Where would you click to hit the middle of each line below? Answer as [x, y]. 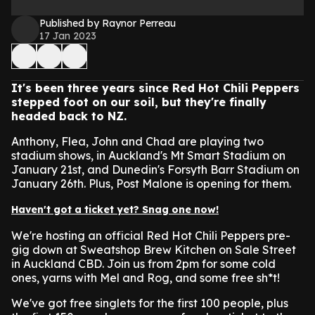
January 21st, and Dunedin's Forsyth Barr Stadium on [155, 169]
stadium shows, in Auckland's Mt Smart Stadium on [148, 155]
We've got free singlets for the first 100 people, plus [150, 303]
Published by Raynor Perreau [108, 23]
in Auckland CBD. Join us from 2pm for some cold [143, 264]
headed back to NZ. [69, 116]
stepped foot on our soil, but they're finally [139, 102]
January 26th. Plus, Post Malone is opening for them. [151, 184]
